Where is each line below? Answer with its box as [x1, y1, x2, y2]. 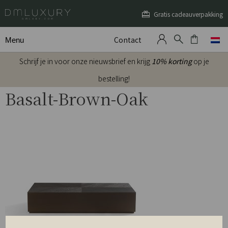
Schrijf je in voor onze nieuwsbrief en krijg [19, 56, 152, 66]
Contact [113, 35, 141, 45]
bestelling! [98, 73, 130, 83]
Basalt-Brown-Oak [5, 87, 148, 110]
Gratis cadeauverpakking [153, 10, 223, 18]
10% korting [151, 56, 192, 66]
